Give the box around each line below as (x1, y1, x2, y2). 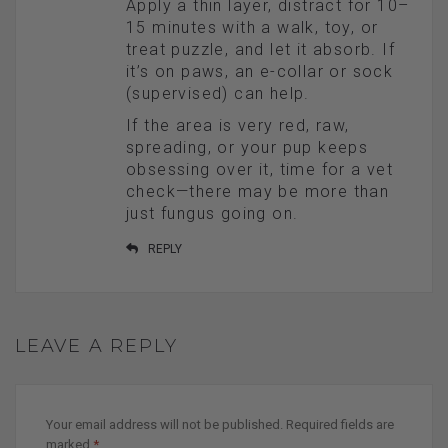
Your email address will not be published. (46, 417, 283, 433)
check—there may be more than (126, 182, 390, 202)
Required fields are (286, 417, 394, 433)
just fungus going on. (126, 204, 299, 224)
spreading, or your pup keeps (126, 138, 369, 158)
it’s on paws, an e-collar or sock (126, 62, 394, 82)
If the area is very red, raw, (126, 116, 350, 136)
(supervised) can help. (126, 84, 310, 104)
